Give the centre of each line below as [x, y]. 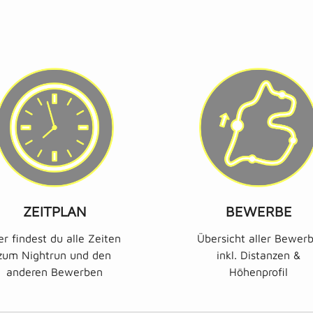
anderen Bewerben [54, 271]
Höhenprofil [259, 271]
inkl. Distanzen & [259, 255]
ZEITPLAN [54, 211]
